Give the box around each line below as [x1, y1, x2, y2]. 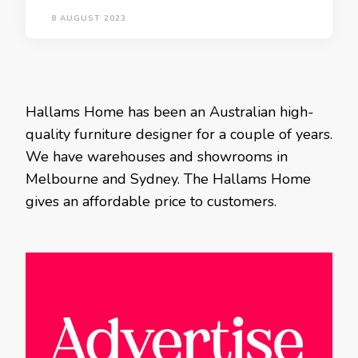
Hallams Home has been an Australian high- [26, 102, 314, 121]
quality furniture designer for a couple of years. [26, 125, 332, 144]
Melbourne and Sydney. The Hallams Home [26, 169, 311, 189]
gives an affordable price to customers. [26, 192, 276, 211]
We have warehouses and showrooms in [26, 147, 288, 166]
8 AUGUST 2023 [51, 13, 126, 24]
